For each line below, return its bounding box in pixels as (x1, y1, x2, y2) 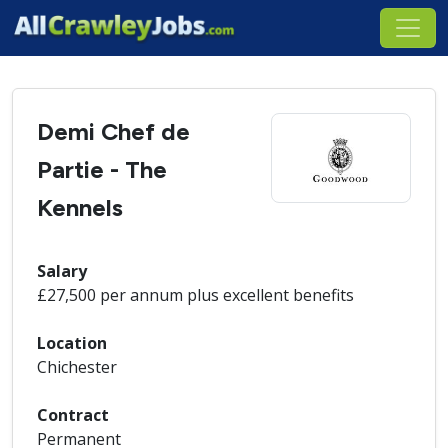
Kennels (37, 193, 123, 222)
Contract (37, 404, 109, 426)
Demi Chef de (37, 117, 190, 146)
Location (37, 332, 107, 354)
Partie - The (37, 155, 167, 184)
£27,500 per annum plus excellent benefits (37, 284, 354, 306)
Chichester (37, 356, 117, 378)
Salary (37, 260, 87, 282)
